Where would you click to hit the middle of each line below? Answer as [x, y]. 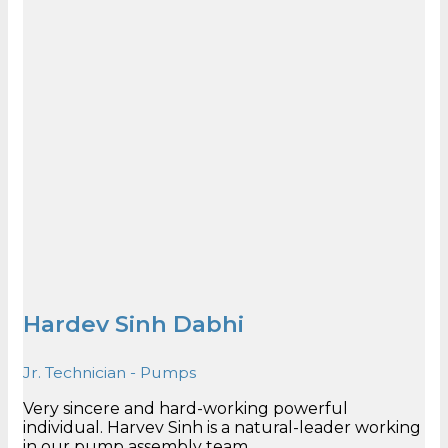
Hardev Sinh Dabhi [133, 324]
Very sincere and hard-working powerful [185, 409]
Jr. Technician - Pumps [109, 373]
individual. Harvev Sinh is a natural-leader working [222, 428]
